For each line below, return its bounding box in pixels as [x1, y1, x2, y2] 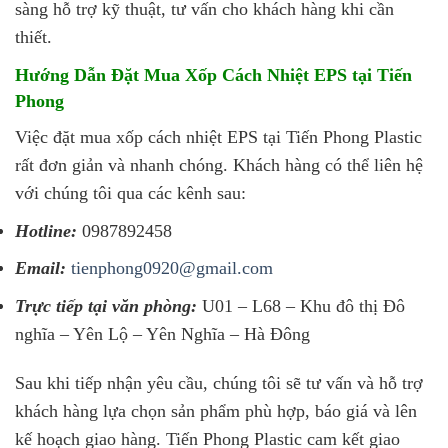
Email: [15, 258, 66, 279]
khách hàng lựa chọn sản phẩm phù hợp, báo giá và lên [15, 400, 417, 421]
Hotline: [15, 220, 77, 241]
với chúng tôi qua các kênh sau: [15, 182, 246, 203]
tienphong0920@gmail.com [71, 258, 273, 279]
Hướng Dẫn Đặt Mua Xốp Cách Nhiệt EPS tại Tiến [15, 64, 412, 85]
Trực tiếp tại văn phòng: [15, 295, 197, 316]
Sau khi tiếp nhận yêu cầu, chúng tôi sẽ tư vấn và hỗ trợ [15, 372, 423, 393]
